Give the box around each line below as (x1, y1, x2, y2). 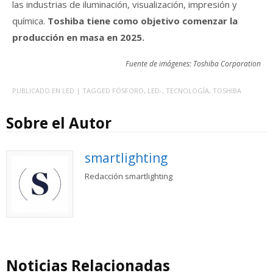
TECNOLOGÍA (166, 85, 209, 95)
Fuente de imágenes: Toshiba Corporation (126, 58, 261, 69)
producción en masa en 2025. (12, 31, 144, 44)
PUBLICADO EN (12, 85, 62, 95)
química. (12, 15, 48, 27)
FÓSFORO (112, 85, 144, 95)
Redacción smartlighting (84, 170, 172, 182)
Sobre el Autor (6, 112, 112, 133)
